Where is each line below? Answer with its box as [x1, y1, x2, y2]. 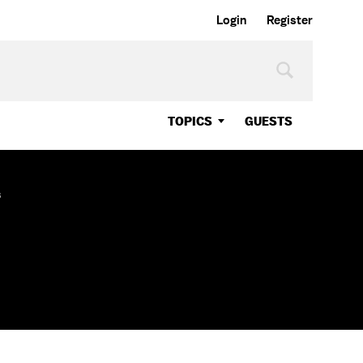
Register [267, 12, 313, 28]
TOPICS [168, 113, 212, 129]
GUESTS [245, 113, 293, 129]
